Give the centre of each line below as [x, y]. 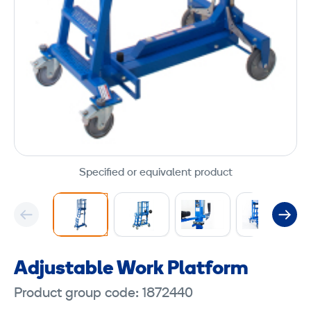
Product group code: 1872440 [103, 293]
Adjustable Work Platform [131, 269]
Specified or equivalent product [155, 173]
